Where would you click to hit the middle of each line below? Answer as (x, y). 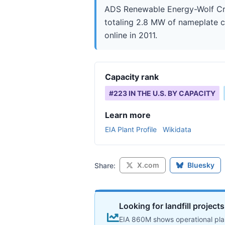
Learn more (128, 115)
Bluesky (201, 165)
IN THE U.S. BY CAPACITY (171, 93)
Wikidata (177, 129)
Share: (105, 165)
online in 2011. (131, 35)
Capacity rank (132, 77)
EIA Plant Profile (131, 129)
